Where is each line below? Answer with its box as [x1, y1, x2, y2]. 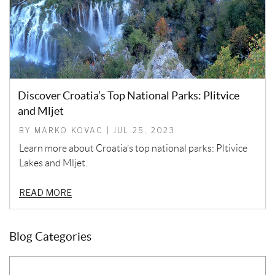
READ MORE [19, 187, 72, 198]
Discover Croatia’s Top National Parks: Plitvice [18, 88, 239, 102]
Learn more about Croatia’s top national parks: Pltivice [19, 142, 247, 153]
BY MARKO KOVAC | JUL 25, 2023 [19, 125, 176, 135]
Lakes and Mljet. [19, 157, 87, 168]
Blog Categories [9, 230, 91, 243]
